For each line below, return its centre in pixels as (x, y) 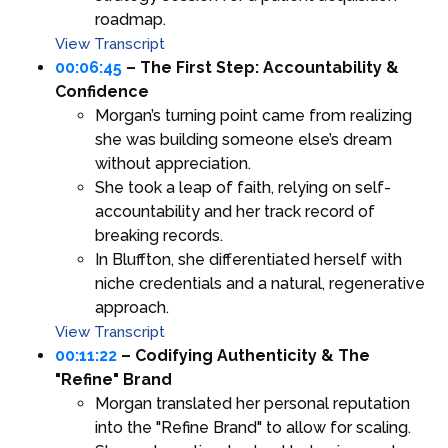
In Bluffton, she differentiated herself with (248, 260)
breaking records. (159, 236)
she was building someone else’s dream (243, 140)
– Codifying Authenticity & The (243, 356)
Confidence (102, 92)
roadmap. (130, 20)
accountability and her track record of (235, 212)
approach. (132, 308)
